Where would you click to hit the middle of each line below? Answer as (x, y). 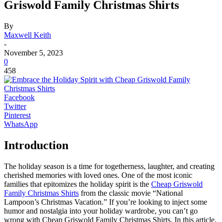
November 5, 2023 (33, 53)
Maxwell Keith (28, 35)
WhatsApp (21, 124)
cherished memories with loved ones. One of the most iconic (98, 175)
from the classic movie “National (131, 193)
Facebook (19, 97)
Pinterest (17, 115)
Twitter (15, 106)
